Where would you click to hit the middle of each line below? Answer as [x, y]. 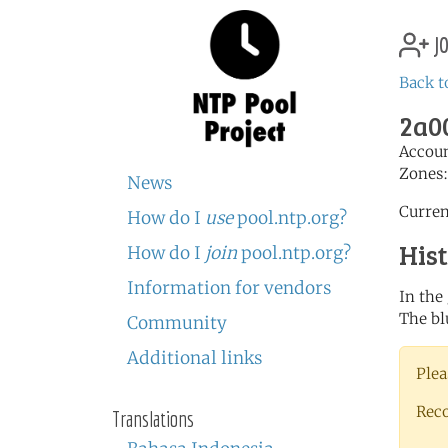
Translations [153, 419]
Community [177, 323]
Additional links [194, 358]
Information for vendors [229, 288]
